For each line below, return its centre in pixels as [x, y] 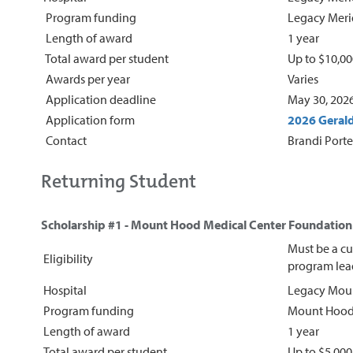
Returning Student [119, 181]
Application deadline [100, 99]
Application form [89, 119]
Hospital [65, 290]
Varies [303, 78]
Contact [65, 140]
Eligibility [68, 258]
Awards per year [87, 78]
